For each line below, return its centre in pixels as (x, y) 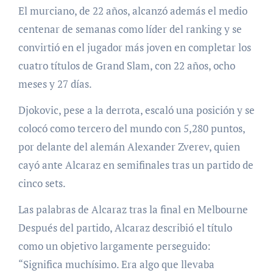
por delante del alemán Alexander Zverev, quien (129, 147)
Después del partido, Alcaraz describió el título (125, 228)
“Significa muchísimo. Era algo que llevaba (116, 264)
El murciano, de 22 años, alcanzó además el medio (133, 11)
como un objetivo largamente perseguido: (114, 246)
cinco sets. (42, 183)
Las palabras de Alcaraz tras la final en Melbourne (133, 210)
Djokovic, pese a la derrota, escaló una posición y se (136, 110)
